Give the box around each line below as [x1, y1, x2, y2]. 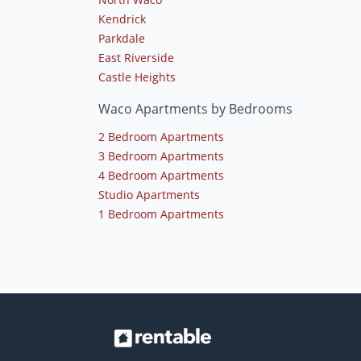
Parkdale [98, 30, 145, 46]
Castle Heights [98, 68, 176, 85]
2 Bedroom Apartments [98, 128, 224, 144]
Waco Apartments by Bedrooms [98, 99, 293, 118]
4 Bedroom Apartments [98, 167, 224, 183]
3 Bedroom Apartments [98, 147, 224, 164]
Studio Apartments [98, 186, 200, 202]
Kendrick [98, 10, 146, 27]
